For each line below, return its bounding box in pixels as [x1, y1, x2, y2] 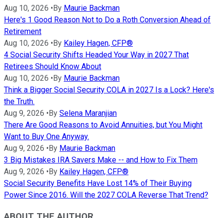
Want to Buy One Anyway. [4, 131, 89, 141]
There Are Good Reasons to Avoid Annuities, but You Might [4, 120, 202, 129]
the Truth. [4, 96, 35, 106]
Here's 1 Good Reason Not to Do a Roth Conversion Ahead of [4, 15, 211, 24]
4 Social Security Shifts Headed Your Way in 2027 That [4, 50, 189, 59]
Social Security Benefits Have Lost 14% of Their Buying [4, 178, 192, 188]
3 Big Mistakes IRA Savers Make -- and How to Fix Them [4, 155, 198, 164]
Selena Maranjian [59, 108, 117, 118]
